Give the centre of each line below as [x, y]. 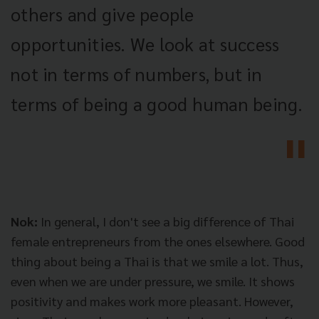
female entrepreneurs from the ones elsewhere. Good [158, 241]
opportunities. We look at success [145, 43]
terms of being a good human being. [157, 103]
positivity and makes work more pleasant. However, [152, 300]
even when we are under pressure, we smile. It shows [153, 281]
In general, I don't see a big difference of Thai [166, 221]
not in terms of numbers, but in [136, 73]
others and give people [103, 14]
